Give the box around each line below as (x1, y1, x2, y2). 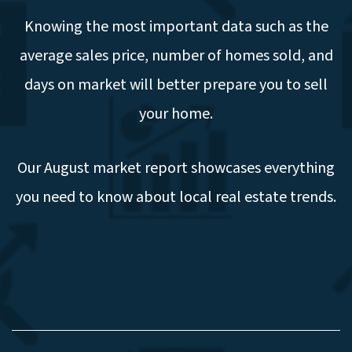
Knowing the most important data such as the (24, 16, 328, 38)
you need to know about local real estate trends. (16, 186, 336, 208)
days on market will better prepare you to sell (24, 74, 328, 96)
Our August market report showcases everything (17, 157, 335, 179)
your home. (139, 103, 213, 125)
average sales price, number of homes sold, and (19, 45, 333, 67)
